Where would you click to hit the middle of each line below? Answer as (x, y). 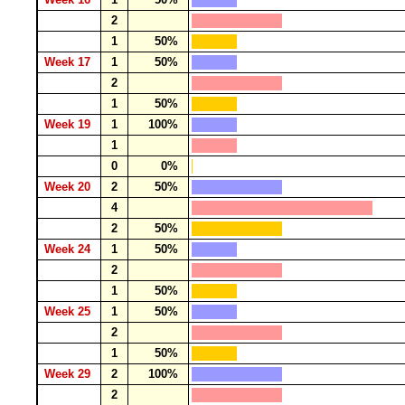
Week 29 (69, 374)
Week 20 (69, 187)
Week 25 (69, 311)
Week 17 (69, 62)
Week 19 (69, 124)
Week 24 (69, 249)
